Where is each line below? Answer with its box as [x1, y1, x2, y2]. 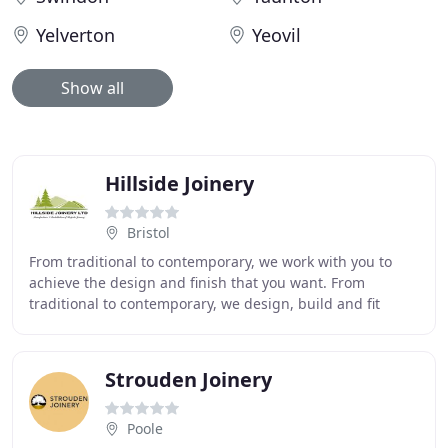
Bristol [127, 223, 170, 242]
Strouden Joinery [105, 366, 272, 393]
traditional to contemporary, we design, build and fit [29, 294, 380, 313]
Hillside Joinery [105, 170, 254, 197]
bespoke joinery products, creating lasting [29, 315, 313, 334]
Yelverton [36, 23, 115, 47]
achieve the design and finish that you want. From [29, 273, 365, 292]
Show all [61, 77, 124, 99]
